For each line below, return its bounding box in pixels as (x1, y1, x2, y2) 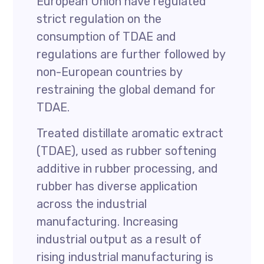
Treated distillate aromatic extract (37, 126, 224, 140)
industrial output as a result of (37, 232, 202, 246)
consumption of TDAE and (37, 29, 177, 44)
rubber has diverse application (37, 179, 198, 193)
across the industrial (37, 197, 147, 211)
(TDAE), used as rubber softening (37, 144, 217, 158)
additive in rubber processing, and (37, 161, 219, 176)
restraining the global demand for (37, 82, 216, 97)
